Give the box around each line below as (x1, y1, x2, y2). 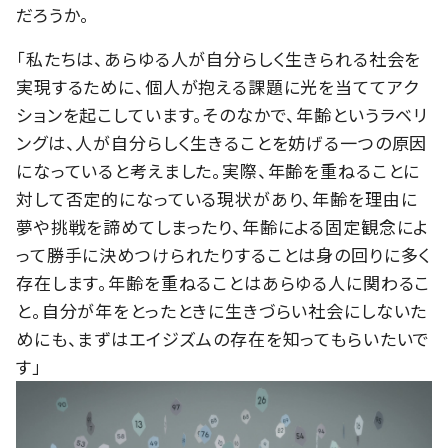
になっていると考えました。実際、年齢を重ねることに (16, 157, 421, 183)
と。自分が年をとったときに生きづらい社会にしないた (16, 297, 428, 323)
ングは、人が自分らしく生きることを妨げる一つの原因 (16, 129, 428, 155)
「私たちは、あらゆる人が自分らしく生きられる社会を (16, 45, 422, 71)
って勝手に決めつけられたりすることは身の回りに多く (16, 241, 432, 267)
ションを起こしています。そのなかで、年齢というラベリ (16, 101, 429, 127)
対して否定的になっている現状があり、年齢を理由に (16, 185, 418, 211)
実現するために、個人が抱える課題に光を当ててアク (16, 73, 419, 99)
